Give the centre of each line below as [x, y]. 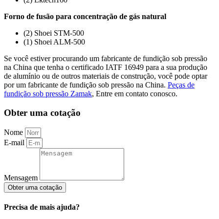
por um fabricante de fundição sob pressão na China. [86, 85]
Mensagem [22, 177]
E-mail [15, 142]
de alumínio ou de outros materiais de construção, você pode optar [106, 76]
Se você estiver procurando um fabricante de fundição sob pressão [106, 59]
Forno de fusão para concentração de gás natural [85, 17]
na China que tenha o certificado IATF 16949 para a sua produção [106, 67]
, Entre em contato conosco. [135, 94]
